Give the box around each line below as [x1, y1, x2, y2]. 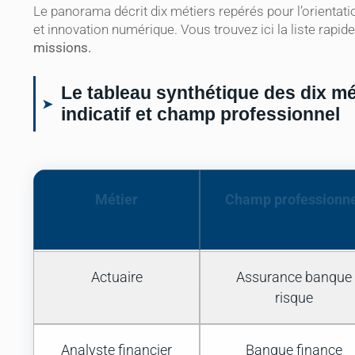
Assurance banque [235, 269, 352, 286]
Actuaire [90, 269, 143, 286]
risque [274, 290, 313, 307]
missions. [33, 40, 91, 56]
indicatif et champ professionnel [61, 104, 340, 125]
